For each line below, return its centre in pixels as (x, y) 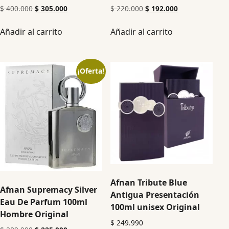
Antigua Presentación (155, 195)
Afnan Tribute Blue (149, 183)
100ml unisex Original (155, 207)
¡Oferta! (91, 71)
